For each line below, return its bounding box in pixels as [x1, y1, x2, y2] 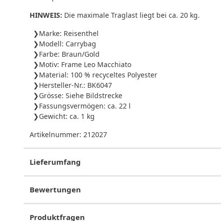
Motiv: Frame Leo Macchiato [39, 59, 131, 69]
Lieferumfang [30, 156, 81, 167]
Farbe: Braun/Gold [39, 49, 100, 59]
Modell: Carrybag [39, 38, 96, 48]
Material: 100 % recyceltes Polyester [39, 70, 157, 79]
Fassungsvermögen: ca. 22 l [39, 101, 131, 110]
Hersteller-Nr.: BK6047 [39, 80, 112, 90]
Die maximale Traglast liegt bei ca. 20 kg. [62, 10, 200, 20]
